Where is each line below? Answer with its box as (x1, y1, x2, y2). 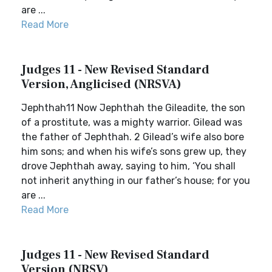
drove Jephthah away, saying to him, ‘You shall (21, 160, 236, 172)
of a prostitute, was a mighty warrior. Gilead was (21, 117, 242, 128)
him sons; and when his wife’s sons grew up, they (21, 146, 246, 157)
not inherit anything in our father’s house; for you (21, 175, 250, 186)
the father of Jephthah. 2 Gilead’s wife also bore (21, 131, 244, 143)
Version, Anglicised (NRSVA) (21, 76, 182, 92)
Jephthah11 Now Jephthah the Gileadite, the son (21, 102, 245, 114)
